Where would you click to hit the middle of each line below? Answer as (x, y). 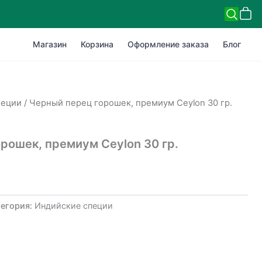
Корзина (97, 44)
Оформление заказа (168, 44)
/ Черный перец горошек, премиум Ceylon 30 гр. (127, 103)
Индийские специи (73, 205)
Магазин (50, 44)
